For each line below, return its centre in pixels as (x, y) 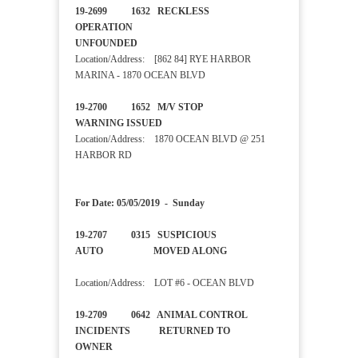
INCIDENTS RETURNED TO (153, 331)
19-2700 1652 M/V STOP (171, 107)
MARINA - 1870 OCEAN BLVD (140, 76)
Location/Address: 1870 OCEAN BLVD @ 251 (170, 139)
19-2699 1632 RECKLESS (142, 12)
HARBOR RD (103, 155)
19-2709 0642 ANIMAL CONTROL (161, 315)
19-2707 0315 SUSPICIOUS (146, 235)
